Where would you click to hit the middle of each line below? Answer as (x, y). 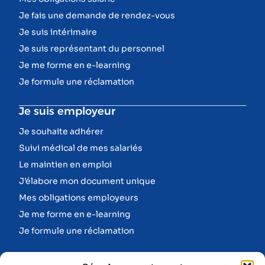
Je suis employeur (67, 111)
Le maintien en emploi (65, 164)
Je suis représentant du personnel (92, 48)
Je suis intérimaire (58, 32)
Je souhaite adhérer (61, 131)
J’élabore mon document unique (87, 181)
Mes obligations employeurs (79, 197)
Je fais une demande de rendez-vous (97, 15)
